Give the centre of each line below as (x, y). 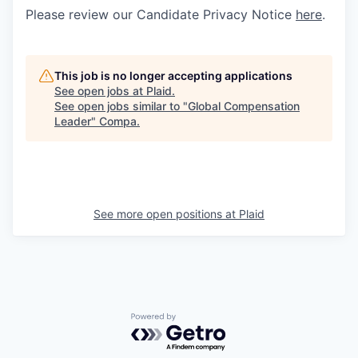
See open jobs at (100, 91)
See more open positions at (166, 214)
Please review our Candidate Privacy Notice (161, 15)
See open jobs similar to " (121, 106)
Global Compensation (244, 106)
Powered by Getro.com (201, 320)
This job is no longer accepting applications (173, 76)
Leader (73, 121)
